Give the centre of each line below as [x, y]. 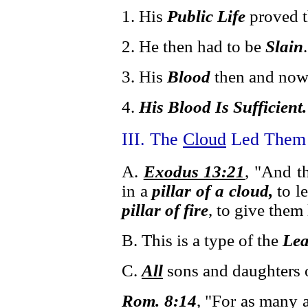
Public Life [206, 16]
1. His [144, 16]
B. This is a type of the [202, 240]
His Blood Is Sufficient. [223, 107]
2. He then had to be [194, 46]
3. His [144, 77]
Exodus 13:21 [194, 172]
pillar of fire [165, 210]
